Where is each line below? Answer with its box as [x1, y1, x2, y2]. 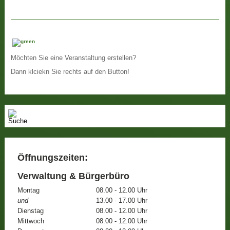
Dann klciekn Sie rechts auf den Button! [11, 68, 130, 75]
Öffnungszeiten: [17, 152, 88, 163]
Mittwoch [17, 218, 44, 225]
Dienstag [17, 207, 44, 215]
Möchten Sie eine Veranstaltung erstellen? [11, 54, 139, 62]
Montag [17, 187, 40, 195]
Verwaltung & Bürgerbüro [17, 171, 129, 182]
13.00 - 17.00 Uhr [95, 197, 147, 205]
